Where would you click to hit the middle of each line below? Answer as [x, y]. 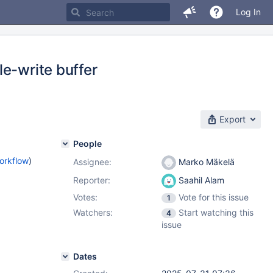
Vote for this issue [214, 197]
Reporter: [92, 180]
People [87, 144]
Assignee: [92, 162]
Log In [248, 12]
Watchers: [93, 212]
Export [232, 119]
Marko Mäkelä [205, 162]
